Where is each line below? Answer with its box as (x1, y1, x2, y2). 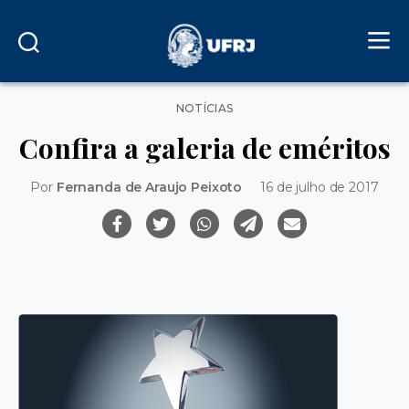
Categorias (204, 96, 271, 112)
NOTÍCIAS (175, 101, 234, 115)
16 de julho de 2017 (260, 178, 379, 195)
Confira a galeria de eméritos (18, 129, 391, 166)
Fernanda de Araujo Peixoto (56, 178, 243, 195)
